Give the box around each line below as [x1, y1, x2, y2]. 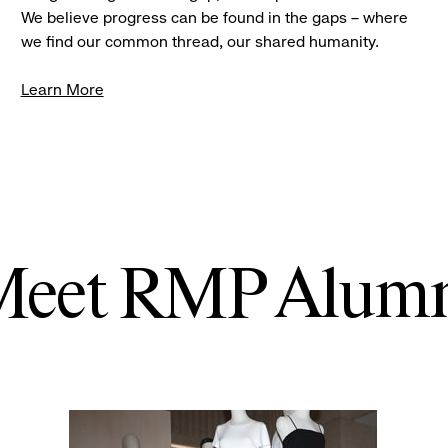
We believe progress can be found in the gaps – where [20, 8, 408, 28]
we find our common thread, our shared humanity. [20, 32, 379, 52]
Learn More [20, 80, 104, 100]
